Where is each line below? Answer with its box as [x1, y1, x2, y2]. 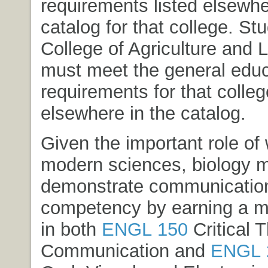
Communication [40, 240, 169, 261]
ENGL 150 [101, 218, 188, 239]
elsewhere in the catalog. [40, 102, 246, 123]
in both [40, 218, 102, 239]
